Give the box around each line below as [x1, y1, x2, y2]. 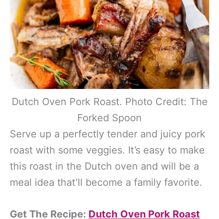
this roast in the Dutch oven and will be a [10, 160, 199, 172]
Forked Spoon [77, 111, 142, 124]
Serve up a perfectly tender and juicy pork [10, 128, 205, 140]
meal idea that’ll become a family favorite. [10, 176, 202, 188]
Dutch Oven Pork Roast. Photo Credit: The [11, 95, 208, 108]
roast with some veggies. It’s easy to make [10, 144, 205, 156]
